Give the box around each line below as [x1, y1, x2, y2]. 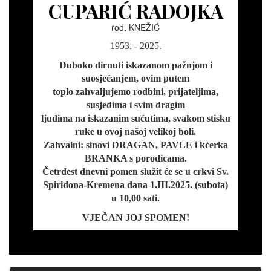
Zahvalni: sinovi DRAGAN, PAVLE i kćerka [43, 140, 228, 151]
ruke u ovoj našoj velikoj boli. [75, 126, 196, 137]
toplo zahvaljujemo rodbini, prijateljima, [53, 87, 218, 97]
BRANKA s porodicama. [84, 153, 187, 164]
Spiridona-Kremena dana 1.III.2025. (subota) [43, 180, 228, 191]
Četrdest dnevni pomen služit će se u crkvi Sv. [42, 166, 229, 177]
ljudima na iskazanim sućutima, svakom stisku [41, 113, 230, 124]
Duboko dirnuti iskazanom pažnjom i [59, 60, 212, 71]
